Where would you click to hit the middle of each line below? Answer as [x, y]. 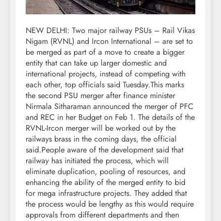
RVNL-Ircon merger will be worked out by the [101, 128]
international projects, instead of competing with [106, 74]
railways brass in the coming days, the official [101, 139]
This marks [167, 85]
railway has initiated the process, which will [97, 161]
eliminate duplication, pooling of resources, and [106, 172]
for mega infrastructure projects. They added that [106, 193]
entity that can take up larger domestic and [96, 63]
